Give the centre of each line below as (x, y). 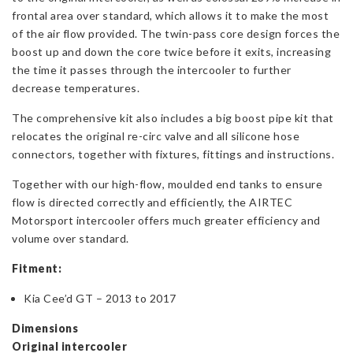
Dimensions (45, 329)
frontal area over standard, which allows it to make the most (170, 16)
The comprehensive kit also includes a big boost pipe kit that (173, 118)
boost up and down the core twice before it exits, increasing (171, 52)
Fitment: (38, 269)
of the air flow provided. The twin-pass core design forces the (176, 34)
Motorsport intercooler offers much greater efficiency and (166, 221)
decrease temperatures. (76, 88)
